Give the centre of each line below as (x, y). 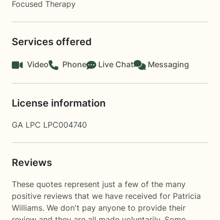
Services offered (52, 42)
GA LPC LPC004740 (49, 125)
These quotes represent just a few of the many (99, 184)
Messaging (168, 64)
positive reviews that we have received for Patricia (106, 196)
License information (59, 103)
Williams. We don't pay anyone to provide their (99, 208)
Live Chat (116, 64)
